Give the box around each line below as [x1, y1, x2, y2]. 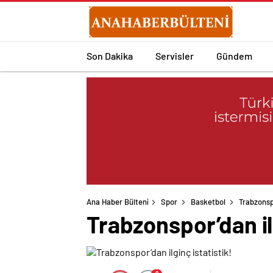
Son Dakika [87, 49, 133, 62]
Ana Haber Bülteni [87, 197, 149, 207]
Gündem [216, 49, 252, 62]
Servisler [155, 49, 194, 62]
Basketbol [191, 197, 225, 207]
